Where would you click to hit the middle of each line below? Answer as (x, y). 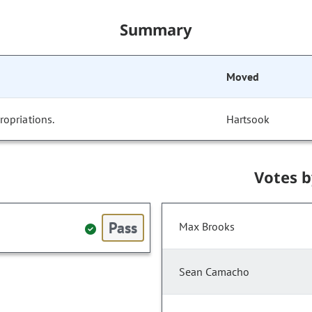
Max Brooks (207, 227)
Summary (156, 30)
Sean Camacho (214, 272)
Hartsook (248, 119)
